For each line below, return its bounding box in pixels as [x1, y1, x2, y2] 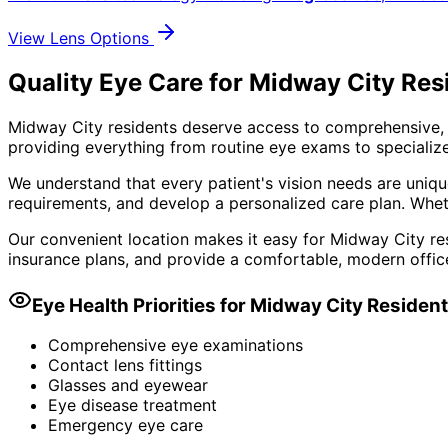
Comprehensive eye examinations [48, 335, 303, 356]
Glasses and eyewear [48, 375, 208, 396]
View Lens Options [8, 28, 154, 49]
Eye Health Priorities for [32, 293, 250, 317]
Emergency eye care [48, 415, 203, 436]
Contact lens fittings [48, 355, 202, 376]
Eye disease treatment [48, 395, 217, 416]
